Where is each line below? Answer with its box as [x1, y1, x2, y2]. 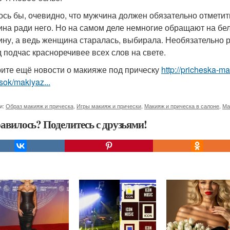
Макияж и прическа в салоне [144, 102, 219, 110]
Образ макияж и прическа [6, 102, 73, 110]
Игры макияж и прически [76, 102, 141, 110]
